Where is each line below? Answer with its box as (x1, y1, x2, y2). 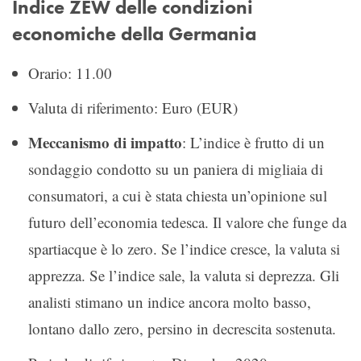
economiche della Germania (12, 21, 256, 46)
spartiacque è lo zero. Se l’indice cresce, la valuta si (28, 238, 340, 259)
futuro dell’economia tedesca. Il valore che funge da (28, 211, 346, 232)
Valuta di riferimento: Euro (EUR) (28, 97, 238, 118)
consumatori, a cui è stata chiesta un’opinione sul (28, 185, 327, 205)
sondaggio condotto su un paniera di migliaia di (28, 158, 323, 179)
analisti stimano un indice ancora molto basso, (28, 291, 311, 312)
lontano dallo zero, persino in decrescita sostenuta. (28, 317, 336, 338)
